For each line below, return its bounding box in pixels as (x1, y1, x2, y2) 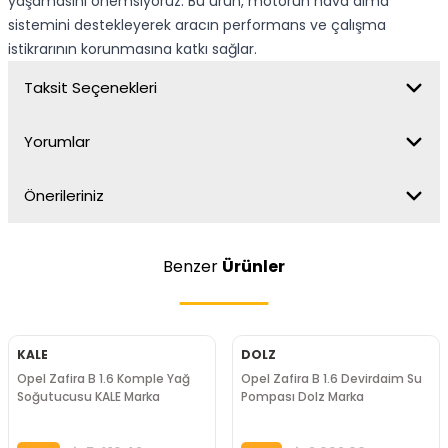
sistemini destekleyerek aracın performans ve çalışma (8, 15, 386, 35)
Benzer (163, 255, 222, 278)
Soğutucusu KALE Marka (17, 388, 160, 405)
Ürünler (222, 255, 285, 278)
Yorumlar (24, 131, 90, 152)
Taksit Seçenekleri (24, 77, 157, 98)
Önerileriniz (24, 185, 104, 206)
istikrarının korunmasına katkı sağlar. (8, 39, 257, 59)
